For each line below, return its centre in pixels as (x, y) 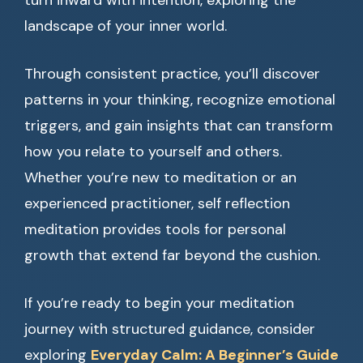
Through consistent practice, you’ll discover (172, 74)
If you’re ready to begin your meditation (159, 303)
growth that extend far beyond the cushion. (172, 255)
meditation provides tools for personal (155, 229)
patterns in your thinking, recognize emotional (180, 100)
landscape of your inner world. (126, 26)
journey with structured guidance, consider (170, 329)
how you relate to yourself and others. (153, 152)
